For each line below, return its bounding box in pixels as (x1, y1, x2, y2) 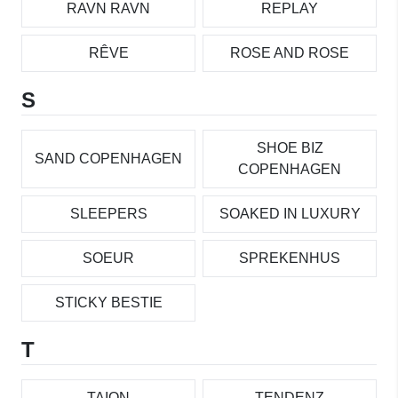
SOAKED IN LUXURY (219, 205, 361, 221)
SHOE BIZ (256, 139, 323, 155)
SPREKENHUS (239, 250, 340, 266)
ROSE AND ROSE (230, 44, 349, 60)
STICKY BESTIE (54, 294, 163, 310)
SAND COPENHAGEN (35, 150, 182, 166)
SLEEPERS (69, 205, 147, 221)
